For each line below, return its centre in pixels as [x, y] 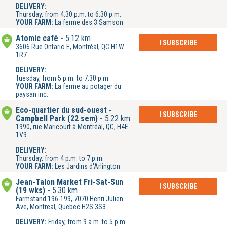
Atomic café [37, 39]
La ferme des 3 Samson [89, 23]
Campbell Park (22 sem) [57, 119]
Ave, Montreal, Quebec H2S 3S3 [61, 207]
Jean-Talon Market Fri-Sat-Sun [69, 182]
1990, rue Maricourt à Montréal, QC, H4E [72, 127]
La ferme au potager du [88, 86]
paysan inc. [32, 94]
